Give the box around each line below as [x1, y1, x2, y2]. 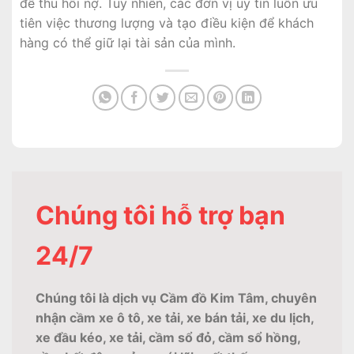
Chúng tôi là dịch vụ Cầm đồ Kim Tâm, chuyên [36, 289, 317, 306]
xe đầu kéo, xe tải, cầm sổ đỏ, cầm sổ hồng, [36, 329, 300, 345]
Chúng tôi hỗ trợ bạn [36, 199, 285, 231]
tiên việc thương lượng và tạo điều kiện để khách [20, 14, 314, 31]
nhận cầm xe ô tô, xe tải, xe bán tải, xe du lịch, [36, 309, 314, 326]
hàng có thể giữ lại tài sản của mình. [20, 34, 235, 51]
